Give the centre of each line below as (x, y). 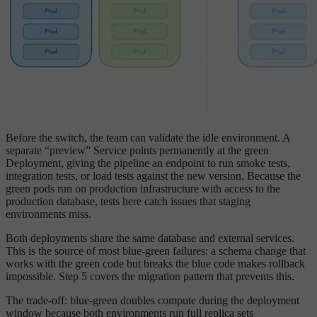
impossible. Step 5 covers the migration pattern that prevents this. (150, 276)
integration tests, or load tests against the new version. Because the (153, 175)
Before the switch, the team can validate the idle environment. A (148, 137)
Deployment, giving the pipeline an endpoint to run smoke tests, (148, 163)
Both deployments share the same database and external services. (150, 238)
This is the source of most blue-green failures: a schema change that (156, 250)
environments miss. (48, 214)
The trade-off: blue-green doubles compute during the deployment (152, 300)
